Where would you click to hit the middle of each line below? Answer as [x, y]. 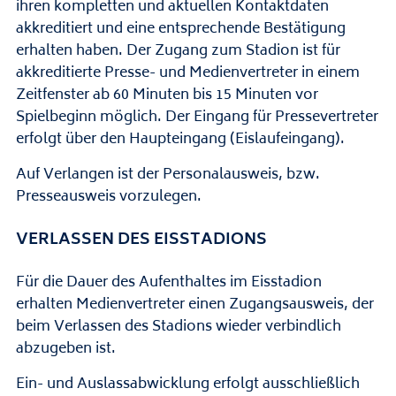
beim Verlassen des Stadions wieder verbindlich [178, 327]
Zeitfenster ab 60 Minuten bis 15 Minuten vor [167, 95]
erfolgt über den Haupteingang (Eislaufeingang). [180, 140]
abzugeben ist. [65, 349]
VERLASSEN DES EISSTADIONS [141, 240]
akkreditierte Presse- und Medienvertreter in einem [187, 73]
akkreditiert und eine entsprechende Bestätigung [180, 29]
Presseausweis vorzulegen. [108, 197]
